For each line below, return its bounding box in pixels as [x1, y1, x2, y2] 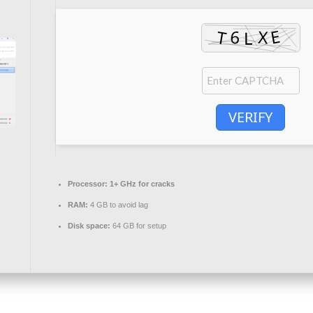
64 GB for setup [110, 221, 166, 230]
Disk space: [68, 221, 110, 230]
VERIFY [228, 108, 272, 126]
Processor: [68, 180, 108, 188]
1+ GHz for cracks [108, 180, 175, 188]
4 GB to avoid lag [88, 201, 148, 209]
